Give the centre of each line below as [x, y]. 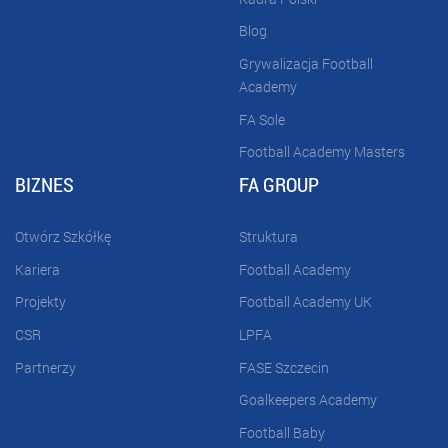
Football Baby [282, 432]
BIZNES [44, 183]
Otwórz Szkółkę [63, 237]
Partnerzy [45, 367]
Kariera [37, 269]
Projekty [40, 302]
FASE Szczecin [284, 367]
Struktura [268, 237]
